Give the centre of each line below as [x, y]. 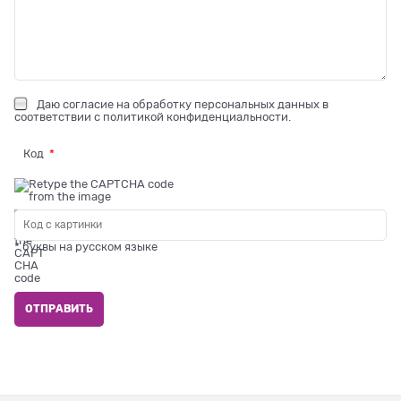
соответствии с [59, 116]
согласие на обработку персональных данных [191, 104]
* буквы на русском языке [86, 246]
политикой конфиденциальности [196, 116]
